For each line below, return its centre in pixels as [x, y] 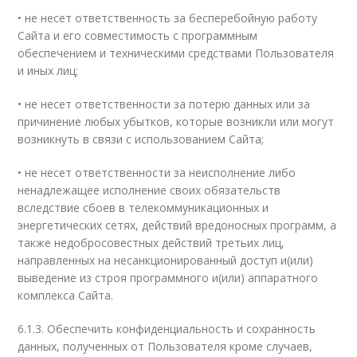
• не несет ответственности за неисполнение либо [157, 173]
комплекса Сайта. [66, 295]
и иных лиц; [48, 71]
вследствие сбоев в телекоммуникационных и [143, 208]
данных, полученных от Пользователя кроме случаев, [165, 346]
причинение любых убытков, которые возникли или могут [176, 122]
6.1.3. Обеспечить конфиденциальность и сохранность [167, 329]
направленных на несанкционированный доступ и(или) [166, 260]
